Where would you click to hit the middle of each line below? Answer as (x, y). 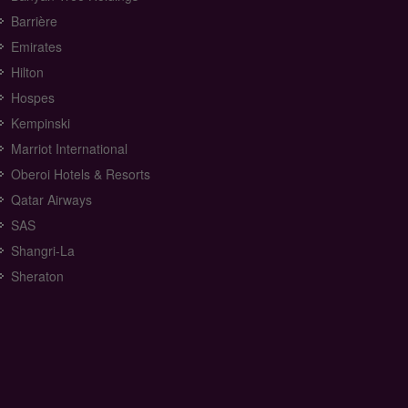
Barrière (35, 21)
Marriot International (70, 148)
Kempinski (41, 123)
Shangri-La (43, 250)
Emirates (37, 46)
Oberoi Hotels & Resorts (81, 174)
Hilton (28, 72)
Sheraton (38, 276)
